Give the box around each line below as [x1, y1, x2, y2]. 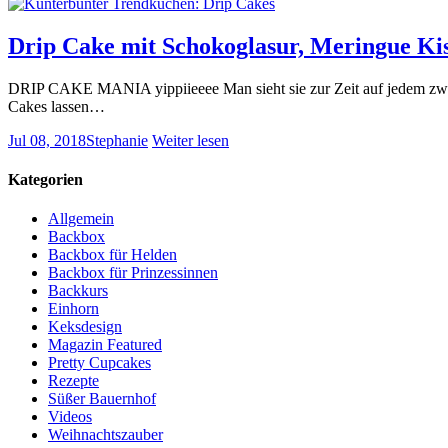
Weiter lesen [152, 131, 229, 149]
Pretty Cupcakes [48, 354, 151, 372]
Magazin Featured [48, 336, 162, 354]
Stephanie [86, 131, 148, 149]
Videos [48, 408, 92, 426]
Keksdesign [48, 318, 122, 336]
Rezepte [48, 372, 99, 390]
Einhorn [48, 300, 99, 318]
